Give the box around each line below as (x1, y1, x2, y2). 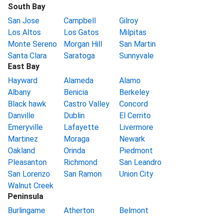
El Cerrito (119, 111, 151, 120)
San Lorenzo (8, 169, 50, 179)
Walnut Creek (8, 181, 54, 190)
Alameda (63, 76, 93, 85)
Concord (119, 99, 148, 109)
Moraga (63, 134, 90, 144)
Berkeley (119, 88, 150, 97)
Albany (8, 88, 31, 97)
